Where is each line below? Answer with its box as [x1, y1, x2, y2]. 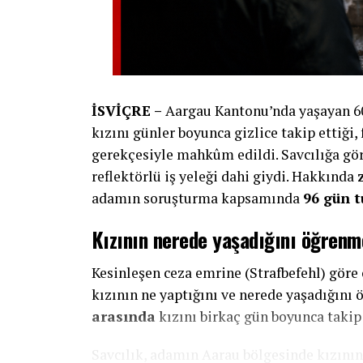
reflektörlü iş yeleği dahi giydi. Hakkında [92, 167, 357, 186]
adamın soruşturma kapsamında [92, 189, 303, 207]
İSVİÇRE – [92, 101, 162, 120]
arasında [92, 307, 156, 326]
